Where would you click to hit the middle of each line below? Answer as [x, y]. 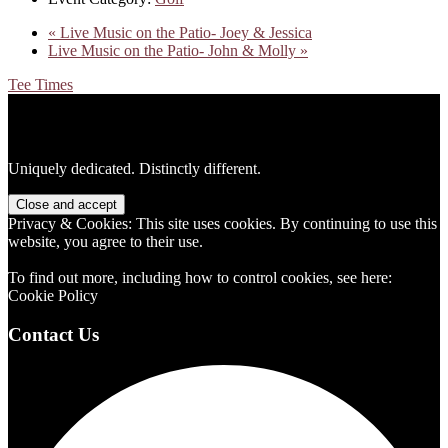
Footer [41, 106]
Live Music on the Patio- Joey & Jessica [184, 33]
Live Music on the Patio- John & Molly [174, 51]
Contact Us [53, 335]
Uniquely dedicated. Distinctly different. [134, 169]
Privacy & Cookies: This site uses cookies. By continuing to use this [222, 224]
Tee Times [40, 85]
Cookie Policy [53, 296]
